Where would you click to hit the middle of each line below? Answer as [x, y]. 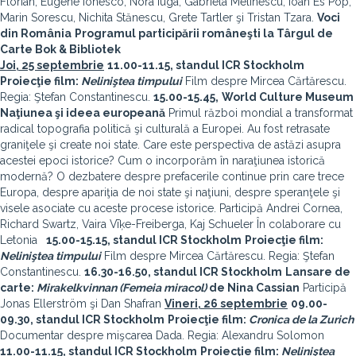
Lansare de [318, 272]
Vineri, [184, 304]
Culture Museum [305, 97]
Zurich [335, 319]
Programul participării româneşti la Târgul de [204, 33]
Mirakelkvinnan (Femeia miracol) [122, 288]
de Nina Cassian [253, 288]
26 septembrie [246, 304]
